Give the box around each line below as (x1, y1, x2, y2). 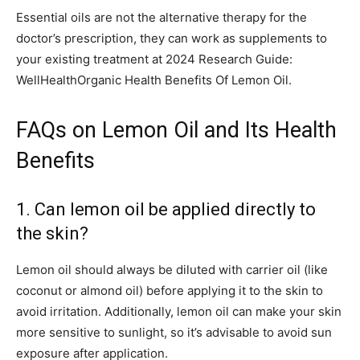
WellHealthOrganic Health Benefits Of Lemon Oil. (16, 72, 292, 88)
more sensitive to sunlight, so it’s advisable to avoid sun (16, 325, 332, 341)
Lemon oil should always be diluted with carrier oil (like (16, 262, 328, 278)
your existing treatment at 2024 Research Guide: (16, 51, 292, 67)
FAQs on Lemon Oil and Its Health (16, 117, 337, 144)
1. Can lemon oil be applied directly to (16, 199, 316, 220)
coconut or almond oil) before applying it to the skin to (16, 283, 323, 299)
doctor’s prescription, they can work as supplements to (16, 31, 327, 47)
